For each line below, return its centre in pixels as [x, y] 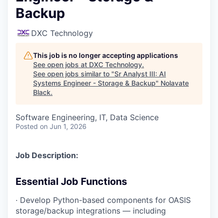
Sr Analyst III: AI [140, 73]
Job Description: [47, 155]
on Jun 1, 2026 [63, 126]
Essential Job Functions [71, 181]
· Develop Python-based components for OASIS [103, 200]
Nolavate [175, 83]
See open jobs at [61, 64]
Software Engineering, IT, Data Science [87, 117]
